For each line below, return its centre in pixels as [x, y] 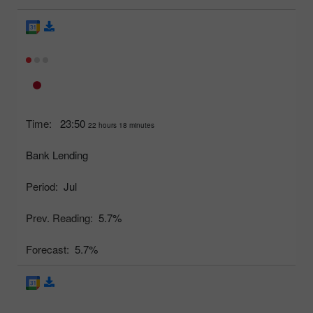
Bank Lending [57, 155]
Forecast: [48, 249]
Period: [42, 187]
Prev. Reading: [59, 218]
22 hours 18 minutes [121, 125]
